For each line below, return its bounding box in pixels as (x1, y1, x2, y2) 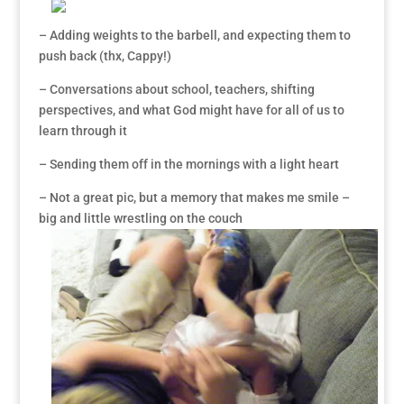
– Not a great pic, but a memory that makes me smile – (38, 190, 350, 206)
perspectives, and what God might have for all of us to (38, 103, 344, 118)
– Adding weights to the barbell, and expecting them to (38, 28, 351, 43)
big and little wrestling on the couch (38, 211, 243, 226)
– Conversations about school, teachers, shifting (38, 82, 315, 97)
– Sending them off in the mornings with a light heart (38, 157, 339, 172)
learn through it (38, 124, 127, 139)
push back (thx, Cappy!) (38, 49, 171, 64)
